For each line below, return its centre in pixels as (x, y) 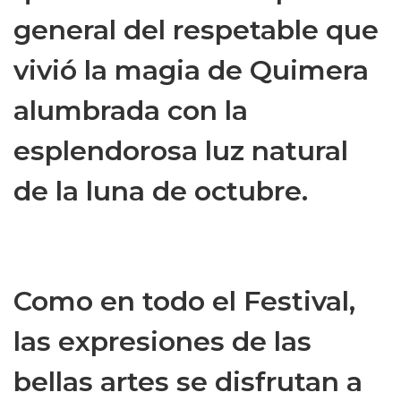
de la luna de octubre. (161, 192)
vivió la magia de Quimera (191, 71)
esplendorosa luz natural (181, 151)
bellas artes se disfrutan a (188, 382)
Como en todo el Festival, (184, 302)
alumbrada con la (131, 111)
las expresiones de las (162, 342)
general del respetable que (196, 30)
